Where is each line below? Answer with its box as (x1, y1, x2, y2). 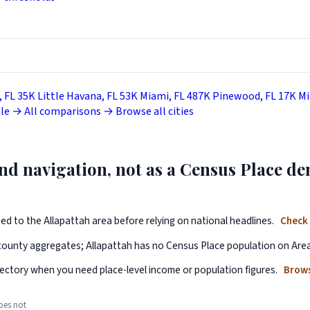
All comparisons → (24, 103, 113, 119)
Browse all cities (116, 103, 194, 119)
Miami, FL (140, 88, 185, 104)
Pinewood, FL (212, 88, 276, 104)
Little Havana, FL (37, 88, 118, 104)
